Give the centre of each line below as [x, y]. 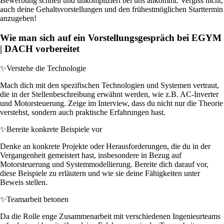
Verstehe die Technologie [46, 68]
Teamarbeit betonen [37, 199]
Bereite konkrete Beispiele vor [54, 129]
